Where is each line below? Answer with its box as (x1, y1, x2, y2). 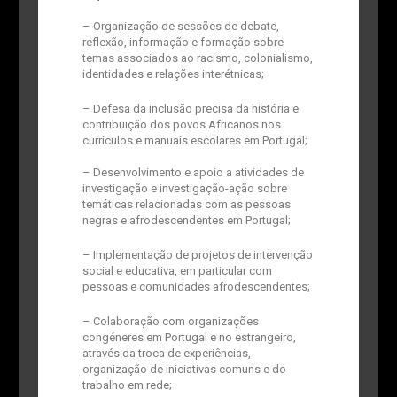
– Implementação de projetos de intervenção (82, 247, 313, 261)
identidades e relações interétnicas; (82, 67, 264, 82)
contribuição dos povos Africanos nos (82, 117, 281, 131)
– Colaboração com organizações (82, 314, 259, 328)
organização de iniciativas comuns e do (82, 362, 286, 376)
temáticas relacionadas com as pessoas (82, 197, 291, 211)
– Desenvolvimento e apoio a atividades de (82, 165, 304, 179)
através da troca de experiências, (82, 346, 251, 360)
